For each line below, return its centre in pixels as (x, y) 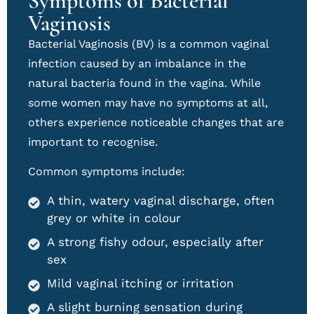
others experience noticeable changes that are (156, 122)
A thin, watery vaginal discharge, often (161, 200)
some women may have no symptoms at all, (148, 102)
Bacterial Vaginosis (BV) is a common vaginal (148, 43)
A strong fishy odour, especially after (155, 241)
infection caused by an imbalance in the (137, 63)
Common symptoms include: (107, 172)
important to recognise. (93, 142)
